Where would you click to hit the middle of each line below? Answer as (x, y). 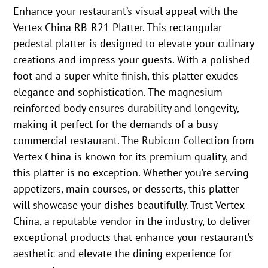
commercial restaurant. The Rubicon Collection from (134, 141)
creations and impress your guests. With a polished (132, 60)
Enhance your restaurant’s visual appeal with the (126, 11)
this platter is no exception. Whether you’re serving (131, 173)
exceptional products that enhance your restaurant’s (134, 237)
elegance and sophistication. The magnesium (118, 92)
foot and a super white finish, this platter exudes (126, 76)
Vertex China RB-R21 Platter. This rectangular (118, 28)
